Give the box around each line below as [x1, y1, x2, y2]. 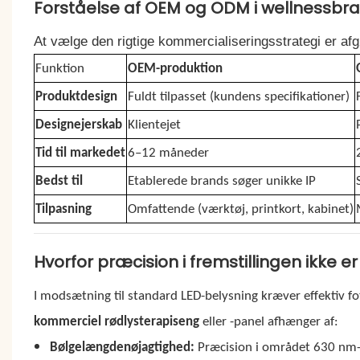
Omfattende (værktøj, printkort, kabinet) [127, 202, 354, 216]
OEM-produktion [127, 61, 223, 76]
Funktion [35, 61, 84, 76]
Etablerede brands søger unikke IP [127, 174, 316, 188]
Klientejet [127, 117, 181, 132]
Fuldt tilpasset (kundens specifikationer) [127, 89, 350, 104]
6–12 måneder [127, 145, 209, 160]
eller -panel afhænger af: [198, 314, 338, 329]
